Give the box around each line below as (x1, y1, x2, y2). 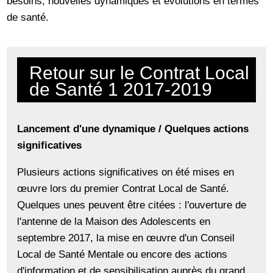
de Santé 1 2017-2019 (29, 79, 213, 100)
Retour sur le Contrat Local (29, 63, 250, 83)
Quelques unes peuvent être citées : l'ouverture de (17, 199, 247, 211)
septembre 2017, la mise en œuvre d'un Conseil (17, 232, 235, 244)
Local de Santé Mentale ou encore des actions (17, 248, 228, 261)
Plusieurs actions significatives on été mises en (17, 166, 235, 179)
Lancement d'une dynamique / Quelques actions (17, 122, 249, 135)
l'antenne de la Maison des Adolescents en (17, 215, 211, 228)
